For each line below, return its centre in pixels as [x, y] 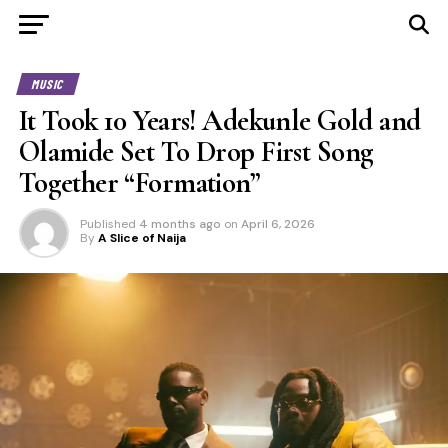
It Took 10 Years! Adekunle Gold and [219, 120]
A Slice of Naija [141, 238]
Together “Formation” [139, 182]
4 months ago [179, 224]
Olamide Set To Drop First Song [196, 151]
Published [107, 224]
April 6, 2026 [277, 224]
